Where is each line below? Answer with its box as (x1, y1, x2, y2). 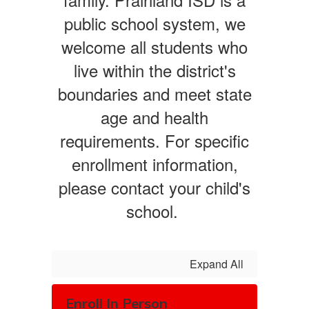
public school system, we (63, 11, 246, 35)
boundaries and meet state (57, 81, 252, 106)
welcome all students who (61, 34, 248, 59)
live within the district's (73, 58, 236, 82)
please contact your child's (59, 175, 250, 199)
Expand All (190, 256, 243, 272)
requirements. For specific (60, 128, 249, 152)
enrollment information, (71, 152, 238, 176)
